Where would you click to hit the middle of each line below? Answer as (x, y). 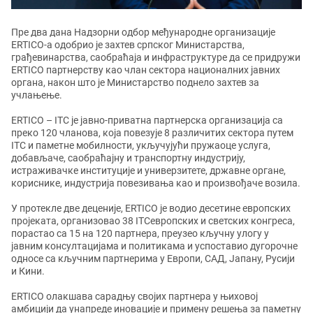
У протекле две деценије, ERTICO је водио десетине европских (151, 208)
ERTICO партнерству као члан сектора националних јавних (146, 70)
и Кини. (28, 271)
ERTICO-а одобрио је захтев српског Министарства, (128, 45)
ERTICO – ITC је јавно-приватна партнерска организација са (147, 120)
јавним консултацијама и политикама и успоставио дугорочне (154, 246)
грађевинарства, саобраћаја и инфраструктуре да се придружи (156, 57)
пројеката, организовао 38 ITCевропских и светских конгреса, (153, 221)
